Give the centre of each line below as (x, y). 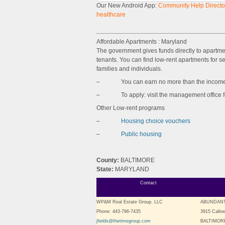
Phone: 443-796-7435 (119, 211)
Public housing (141, 134)
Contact (148, 183)
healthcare (111, 15)
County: (108, 160)
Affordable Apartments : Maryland (142, 42)
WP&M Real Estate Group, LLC (130, 202)
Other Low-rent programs (131, 108)
